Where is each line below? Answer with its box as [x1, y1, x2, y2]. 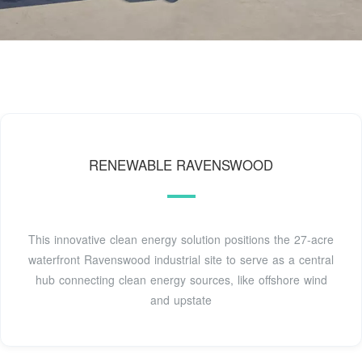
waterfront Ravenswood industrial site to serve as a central [28, 251, 334, 268]
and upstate [150, 292, 212, 309]
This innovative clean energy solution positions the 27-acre [28, 231, 334, 248]
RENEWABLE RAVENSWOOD [89, 155, 273, 175]
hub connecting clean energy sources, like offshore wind [35, 271, 327, 288]
